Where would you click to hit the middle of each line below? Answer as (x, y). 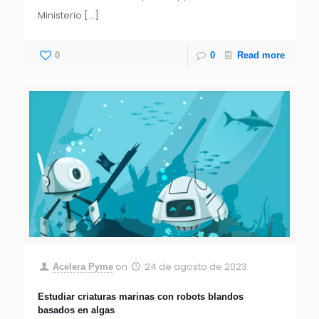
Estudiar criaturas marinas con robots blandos (141, 296)
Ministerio (60, 16)
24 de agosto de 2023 (196, 266)
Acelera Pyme (83, 266)
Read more (261, 56)
